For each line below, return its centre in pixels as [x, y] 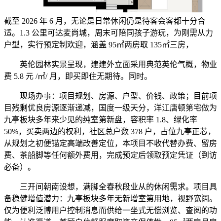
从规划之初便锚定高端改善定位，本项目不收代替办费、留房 [110, 144]
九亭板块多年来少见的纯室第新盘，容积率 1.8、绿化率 [101, 120]
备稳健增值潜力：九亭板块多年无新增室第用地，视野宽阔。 [110, 199]
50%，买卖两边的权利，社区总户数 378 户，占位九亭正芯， [110, 132]
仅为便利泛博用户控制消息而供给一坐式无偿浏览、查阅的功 [110, 211]
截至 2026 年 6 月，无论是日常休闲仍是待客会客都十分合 [105, 21]
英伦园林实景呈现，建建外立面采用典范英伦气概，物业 [110, 65]
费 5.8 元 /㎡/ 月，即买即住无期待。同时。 [78, 76]
